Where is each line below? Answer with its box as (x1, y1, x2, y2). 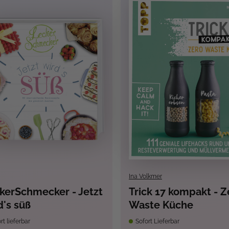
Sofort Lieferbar (133, 218, 179, 225)
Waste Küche (128, 199, 193, 212)
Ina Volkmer (128, 173, 162, 180)
